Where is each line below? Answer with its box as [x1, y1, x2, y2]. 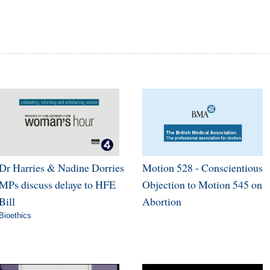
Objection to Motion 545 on [142, 177, 262, 192]
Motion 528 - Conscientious [142, 160, 263, 175]
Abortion [142, 193, 181, 209]
